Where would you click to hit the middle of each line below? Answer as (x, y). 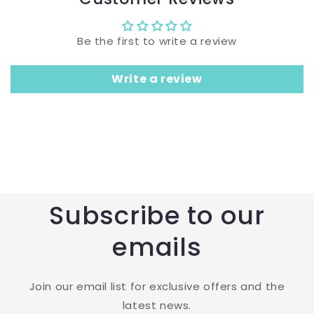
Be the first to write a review (157, 41)
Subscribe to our (157, 216)
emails (157, 247)
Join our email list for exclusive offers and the (157, 287)
